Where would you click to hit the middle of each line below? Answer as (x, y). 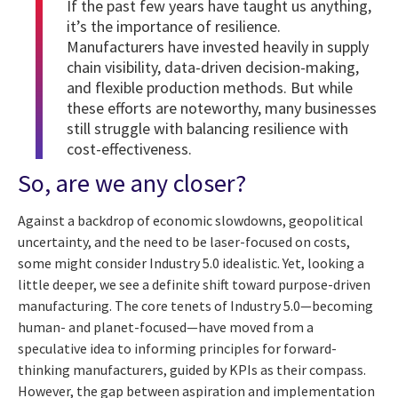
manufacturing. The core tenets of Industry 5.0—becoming (195, 305)
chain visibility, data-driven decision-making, (213, 68)
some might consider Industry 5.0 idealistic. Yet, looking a (191, 263)
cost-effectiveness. (129, 149)
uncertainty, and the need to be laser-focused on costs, (184, 241)
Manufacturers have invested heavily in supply (218, 47)
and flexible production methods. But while (210, 88)
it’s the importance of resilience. (174, 27)
